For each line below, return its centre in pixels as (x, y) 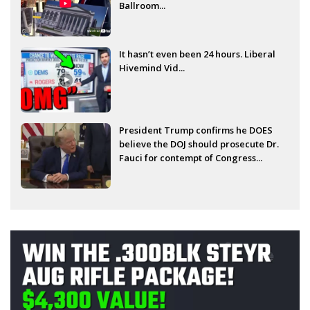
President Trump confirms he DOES (196, 130)
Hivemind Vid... (152, 67)
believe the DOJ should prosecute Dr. (199, 144)
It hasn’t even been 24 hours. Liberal (197, 54)
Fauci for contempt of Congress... (191, 157)
